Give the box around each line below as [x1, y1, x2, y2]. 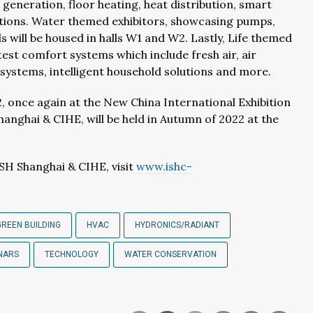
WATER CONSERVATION [124, 249, 217, 259]
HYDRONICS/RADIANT [135, 220, 219, 230]
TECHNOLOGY [45, 249, 99, 259]
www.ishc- [136, 159, 192, 173]
